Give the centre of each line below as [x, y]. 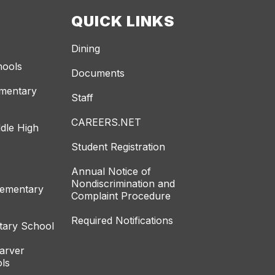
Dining [86, 49]
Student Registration [118, 147]
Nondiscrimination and [123, 184]
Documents [98, 73]
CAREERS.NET [106, 122]
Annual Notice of [111, 172]
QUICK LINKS [123, 21]
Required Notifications [122, 221]
